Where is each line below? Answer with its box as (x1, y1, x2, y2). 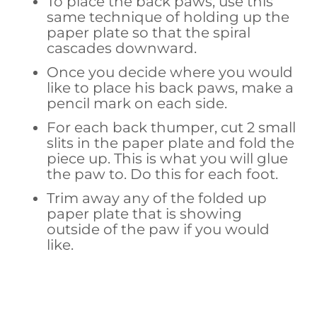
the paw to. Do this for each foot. (47, 165, 279, 183)
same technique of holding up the (47, 8, 290, 25)
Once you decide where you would (47, 63, 294, 81)
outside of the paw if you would (47, 220, 270, 238)
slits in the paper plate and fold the (47, 134, 295, 151)
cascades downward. (47, 39, 197, 57)
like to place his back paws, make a (47, 79, 294, 96)
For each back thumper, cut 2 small (47, 118, 296, 136)
